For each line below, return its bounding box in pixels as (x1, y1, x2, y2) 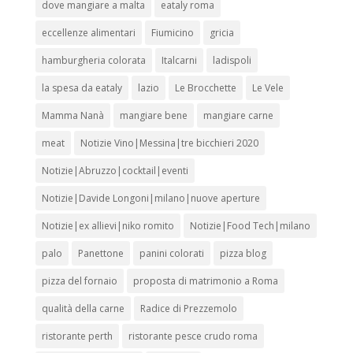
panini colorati (139, 247, 204, 261)
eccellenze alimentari (41, 26, 136, 40)
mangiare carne (203, 109, 273, 123)
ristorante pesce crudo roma (128, 329, 258, 344)
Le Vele (251, 81, 284, 95)
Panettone (77, 247, 124, 261)
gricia (209, 26, 234, 40)
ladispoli (212, 54, 251, 68)
